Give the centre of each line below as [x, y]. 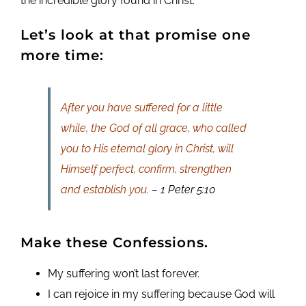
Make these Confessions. [114, 242]
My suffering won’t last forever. [123, 273]
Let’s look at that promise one [135, 34]
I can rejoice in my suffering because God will [161, 294]
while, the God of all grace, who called [153, 128]
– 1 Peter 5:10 [182, 189]
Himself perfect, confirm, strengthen [146, 169]
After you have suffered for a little [141, 107]
